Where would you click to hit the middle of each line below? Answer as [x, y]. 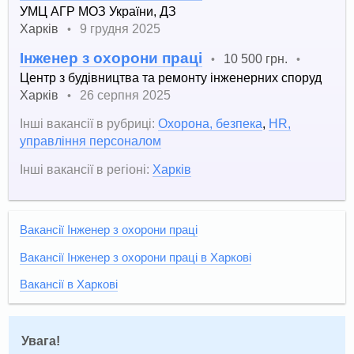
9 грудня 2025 [121, 28]
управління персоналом [91, 140]
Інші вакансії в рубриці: [88, 123]
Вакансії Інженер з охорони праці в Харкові [136, 257]
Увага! [41, 341]
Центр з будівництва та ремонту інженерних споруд [171, 77]
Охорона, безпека [211, 123]
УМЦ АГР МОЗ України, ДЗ [98, 11]
